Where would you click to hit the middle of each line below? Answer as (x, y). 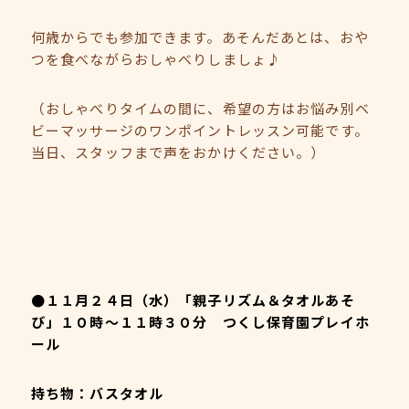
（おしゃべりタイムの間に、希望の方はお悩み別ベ (200, 108)
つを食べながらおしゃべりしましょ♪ (157, 59)
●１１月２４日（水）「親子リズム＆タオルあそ (193, 300)
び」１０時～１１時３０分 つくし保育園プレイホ (200, 322)
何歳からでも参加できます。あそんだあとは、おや (200, 37)
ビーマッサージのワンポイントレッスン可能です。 (200, 130)
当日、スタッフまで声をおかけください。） (178, 152)
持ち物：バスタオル (98, 393)
